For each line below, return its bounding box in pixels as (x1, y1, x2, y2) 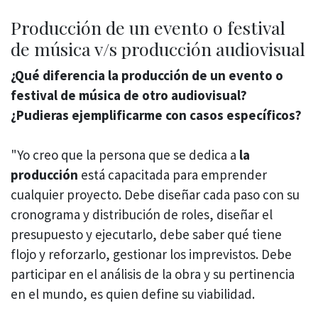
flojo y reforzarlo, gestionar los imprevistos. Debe (11, 246, 292, 263)
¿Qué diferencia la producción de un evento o (11, 66, 283, 84)
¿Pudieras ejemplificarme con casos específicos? (11, 106, 302, 124)
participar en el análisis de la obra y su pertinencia (11, 265, 295, 283)
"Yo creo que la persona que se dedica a (11, 146, 239, 164)
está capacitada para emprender (81, 166, 267, 184)
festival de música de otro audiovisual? (11, 86, 247, 104)
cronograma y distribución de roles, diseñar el (11, 206, 273, 224)
